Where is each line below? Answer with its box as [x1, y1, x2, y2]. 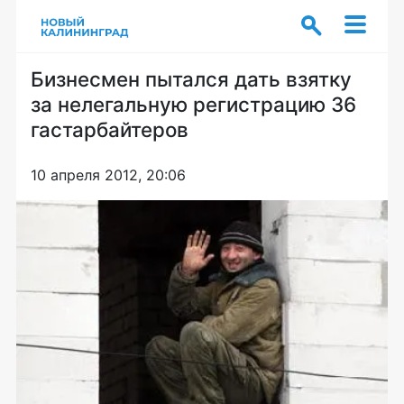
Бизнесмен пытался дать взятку [31, 67, 352, 91]
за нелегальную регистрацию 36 [31, 92, 356, 116]
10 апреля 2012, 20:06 [31, 166, 186, 184]
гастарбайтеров [31, 117, 188, 142]
